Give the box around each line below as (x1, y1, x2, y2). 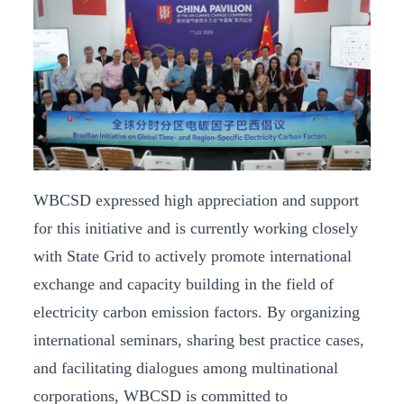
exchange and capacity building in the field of (33, 274, 334, 293)
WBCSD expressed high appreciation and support (33, 190, 359, 209)
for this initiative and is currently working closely (33, 218, 358, 237)
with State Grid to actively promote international (33, 246, 352, 265)
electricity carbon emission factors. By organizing (33, 302, 360, 321)
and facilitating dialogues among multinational (33, 358, 338, 377)
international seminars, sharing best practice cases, (33, 330, 364, 349)
